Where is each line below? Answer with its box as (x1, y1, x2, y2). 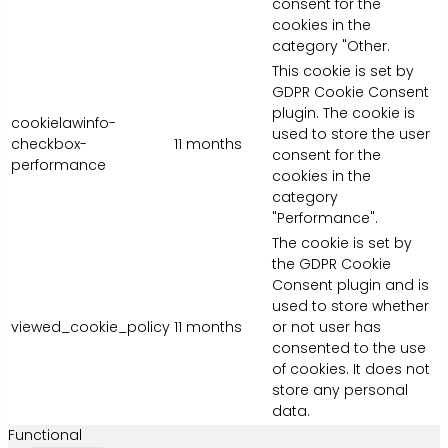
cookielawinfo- (11, 112, 116, 133)
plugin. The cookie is (272, 102, 415, 123)
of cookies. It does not (272, 358, 430, 379)
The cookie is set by (272, 232, 412, 253)
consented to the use (272, 337, 426, 358)
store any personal (272, 379, 408, 400)
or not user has (272, 316, 381, 337)
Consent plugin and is (272, 274, 429, 295)
